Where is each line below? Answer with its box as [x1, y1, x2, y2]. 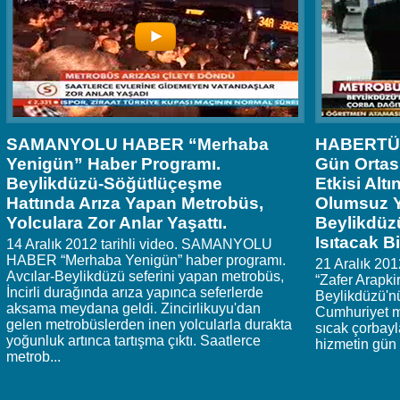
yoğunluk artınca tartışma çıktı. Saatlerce [6, 333, 261, 349]
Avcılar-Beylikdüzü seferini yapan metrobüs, [6, 269, 284, 285]
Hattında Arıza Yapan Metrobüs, [6, 194, 263, 213]
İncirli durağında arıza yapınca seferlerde [6, 285, 263, 301]
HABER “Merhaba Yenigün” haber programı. [6, 253, 286, 269]
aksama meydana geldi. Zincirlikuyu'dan [6, 301, 261, 317]
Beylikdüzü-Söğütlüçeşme [6, 174, 222, 194]
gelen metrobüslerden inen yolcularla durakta [6, 317, 292, 333]
